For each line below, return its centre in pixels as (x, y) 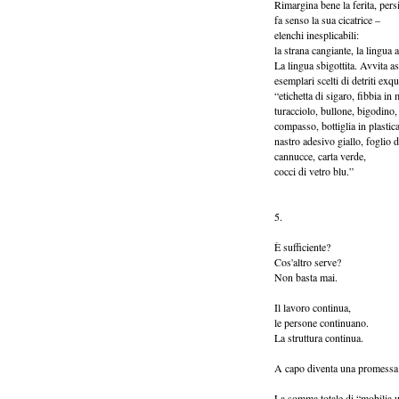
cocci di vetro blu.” (314, 171)
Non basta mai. (306, 277)
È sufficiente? (302, 247)
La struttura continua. (319, 338)
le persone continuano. (322, 322)
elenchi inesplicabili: (317, 35)
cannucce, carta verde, (320, 156)
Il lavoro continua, (313, 307)
